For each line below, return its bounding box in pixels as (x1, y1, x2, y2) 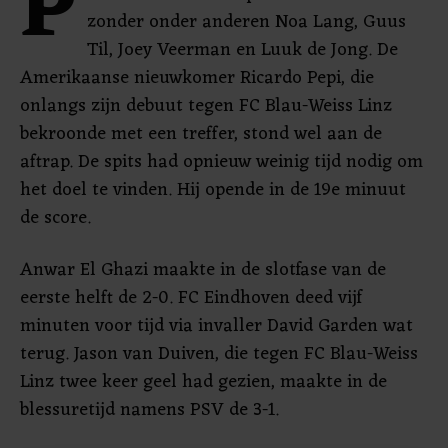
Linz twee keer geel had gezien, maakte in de (20, 366, 387, 398)
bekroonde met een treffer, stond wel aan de (20, 118, 382, 150)
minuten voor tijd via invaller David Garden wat (20, 310, 413, 342)
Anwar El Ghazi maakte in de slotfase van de (20, 254, 386, 286)
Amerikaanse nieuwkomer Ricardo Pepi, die (20, 62, 374, 94)
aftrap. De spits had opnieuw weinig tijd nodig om (20, 146, 423, 178)
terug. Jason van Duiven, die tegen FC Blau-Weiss (20, 338, 418, 370)
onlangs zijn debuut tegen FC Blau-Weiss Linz (20, 90, 392, 122)
